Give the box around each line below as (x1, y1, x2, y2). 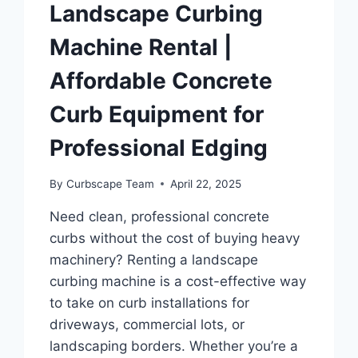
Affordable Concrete (50, 66, 273, 94)
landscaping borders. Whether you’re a (50, 337, 299, 354)
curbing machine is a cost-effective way (50, 272, 307, 289)
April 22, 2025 (169, 177, 241, 190)
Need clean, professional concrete (50, 208, 270, 225)
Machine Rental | (50, 33, 233, 61)
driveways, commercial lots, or (50, 316, 245, 332)
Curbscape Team (66, 177, 154, 190)
